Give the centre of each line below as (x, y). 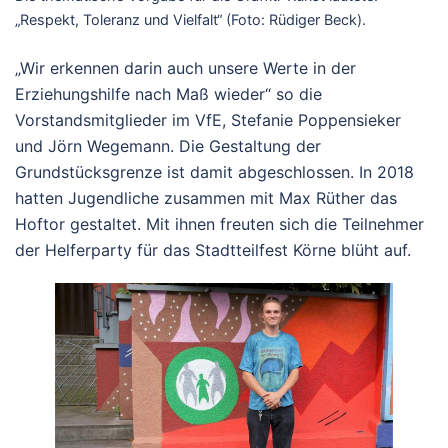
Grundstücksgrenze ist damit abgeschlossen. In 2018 (214, 171)
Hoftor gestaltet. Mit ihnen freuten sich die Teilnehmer (219, 223)
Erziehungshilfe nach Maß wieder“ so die (168, 93)
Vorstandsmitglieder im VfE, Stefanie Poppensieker (208, 119)
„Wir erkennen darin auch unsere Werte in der (185, 67)
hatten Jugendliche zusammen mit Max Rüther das (206, 197)
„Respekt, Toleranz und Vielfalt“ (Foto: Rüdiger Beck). (190, 20)
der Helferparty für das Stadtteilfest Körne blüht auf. (213, 249)
